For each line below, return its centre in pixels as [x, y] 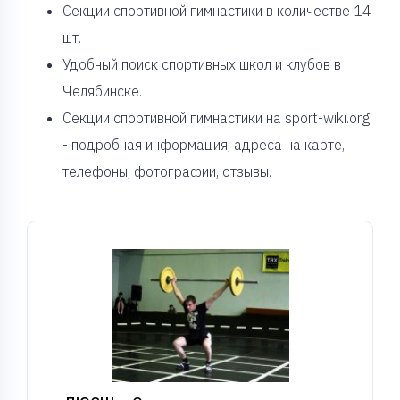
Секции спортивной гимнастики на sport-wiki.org [216, 118]
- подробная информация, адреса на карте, [204, 145]
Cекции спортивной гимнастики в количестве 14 [217, 11]
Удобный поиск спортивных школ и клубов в [202, 64]
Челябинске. [102, 91]
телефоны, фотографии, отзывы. [167, 171]
